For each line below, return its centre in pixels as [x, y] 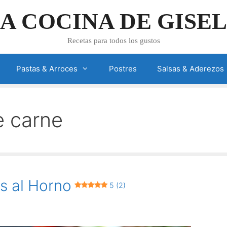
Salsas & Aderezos [190, 69]
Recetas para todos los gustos [113, 41]
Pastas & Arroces [47, 69]
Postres [123, 69]
